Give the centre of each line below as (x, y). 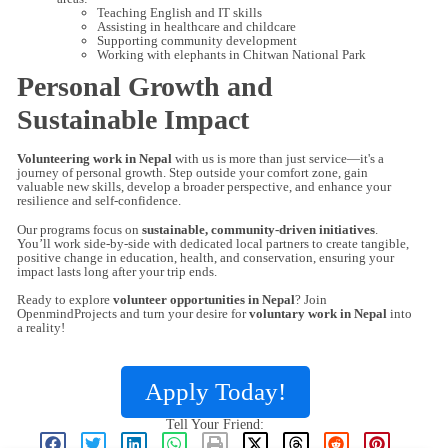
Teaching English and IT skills (179, 13)
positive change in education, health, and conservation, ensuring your (205, 257)
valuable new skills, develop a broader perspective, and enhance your (204, 187)
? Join (311, 299)
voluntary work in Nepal (318, 313)
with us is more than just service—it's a (278, 159)
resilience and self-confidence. (99, 201)
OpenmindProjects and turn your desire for (133, 313)
